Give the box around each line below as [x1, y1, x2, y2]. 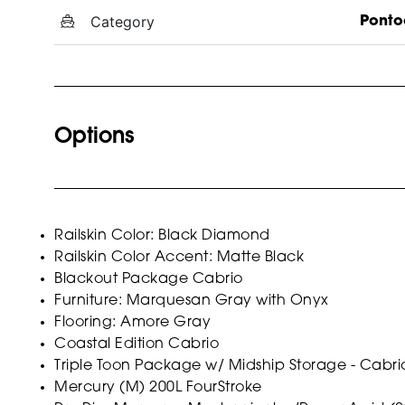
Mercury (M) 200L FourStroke [54, 380, 262, 395]
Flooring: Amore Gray [54, 315, 211, 330]
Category [90, 12, 155, 31]
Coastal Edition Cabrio [54, 336, 219, 352]
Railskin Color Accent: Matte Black [54, 250, 304, 265]
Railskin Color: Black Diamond [54, 228, 270, 243]
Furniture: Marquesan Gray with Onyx [54, 293, 329, 308]
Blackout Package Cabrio [54, 271, 243, 287]
